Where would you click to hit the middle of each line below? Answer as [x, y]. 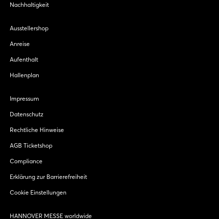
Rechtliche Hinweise [37, 130]
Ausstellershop [29, 28]
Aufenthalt [24, 60]
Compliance [26, 161]
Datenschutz [27, 114]
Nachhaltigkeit [29, 5]
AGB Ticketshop [31, 146]
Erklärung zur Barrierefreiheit [48, 177]
